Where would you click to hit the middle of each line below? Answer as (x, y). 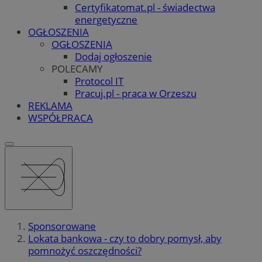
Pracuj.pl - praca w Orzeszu (136, 93)
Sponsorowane (62, 226)
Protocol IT (99, 81)
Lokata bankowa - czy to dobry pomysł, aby (125, 239)
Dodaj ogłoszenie (113, 56)
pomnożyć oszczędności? (85, 251)
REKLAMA (50, 105)
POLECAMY (77, 68)
